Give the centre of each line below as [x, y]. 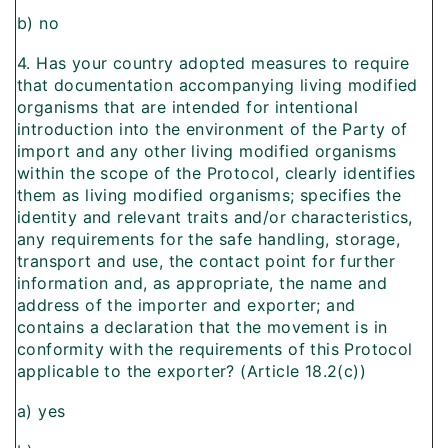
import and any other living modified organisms [207, 151]
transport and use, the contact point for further [206, 261]
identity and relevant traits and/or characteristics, [215, 217]
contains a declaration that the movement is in [202, 327]
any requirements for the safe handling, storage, [209, 239]
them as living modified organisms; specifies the [209, 195]
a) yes [41, 411]
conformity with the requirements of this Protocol [215, 349]
